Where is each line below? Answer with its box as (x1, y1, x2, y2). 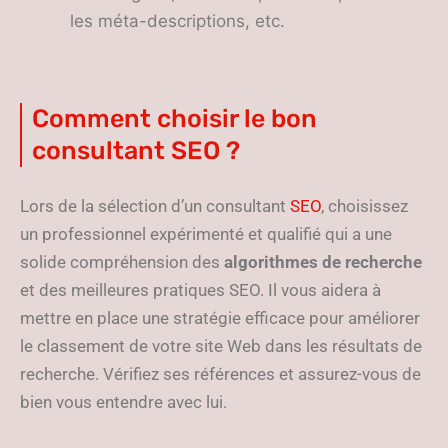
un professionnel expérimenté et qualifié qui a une (20, 224, 392, 244)
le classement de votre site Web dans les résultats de (20, 336, 422, 356)
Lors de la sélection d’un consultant (20, 196, 290, 216)
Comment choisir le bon (32, 104, 317, 133)
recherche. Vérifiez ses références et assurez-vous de (20, 364, 421, 384)
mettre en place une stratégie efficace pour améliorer (20, 308, 420, 328)
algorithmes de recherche (224, 252, 422, 272)
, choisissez (321, 196, 408, 216)
